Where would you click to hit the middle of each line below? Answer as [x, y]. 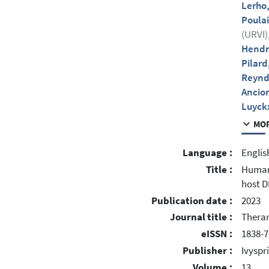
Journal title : [201, 217]
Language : [207, 153]
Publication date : [192, 201]
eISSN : [217, 234]
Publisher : [207, 250]
